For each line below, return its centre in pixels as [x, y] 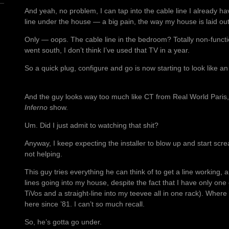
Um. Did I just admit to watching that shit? [91, 125]
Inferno [36, 108]
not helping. [43, 154]
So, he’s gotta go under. [63, 222]
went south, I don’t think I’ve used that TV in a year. [107, 50]
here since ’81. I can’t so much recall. [85, 204]
